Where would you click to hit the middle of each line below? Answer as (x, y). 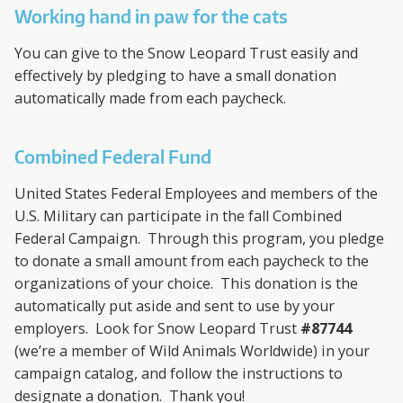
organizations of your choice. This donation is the (187, 284)
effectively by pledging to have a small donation (176, 76)
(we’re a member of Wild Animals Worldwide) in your (193, 351)
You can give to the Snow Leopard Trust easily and (187, 54)
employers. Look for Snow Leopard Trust (158, 329)
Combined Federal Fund (113, 157)
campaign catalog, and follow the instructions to (179, 374)
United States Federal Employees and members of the (197, 194)
